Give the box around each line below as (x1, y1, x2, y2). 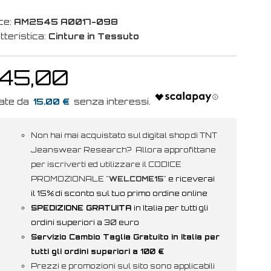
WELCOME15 (108, 174, 163, 184)
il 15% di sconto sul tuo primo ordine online (30, 189, 207, 198)
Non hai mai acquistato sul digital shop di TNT (30, 131, 217, 140)
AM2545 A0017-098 (13, 16, 118, 27)
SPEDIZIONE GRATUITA (30, 203, 134, 213)
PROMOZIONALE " (30, 174, 109, 184)
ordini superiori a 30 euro (30, 218, 139, 227)
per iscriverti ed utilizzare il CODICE (30, 160, 181, 169)
